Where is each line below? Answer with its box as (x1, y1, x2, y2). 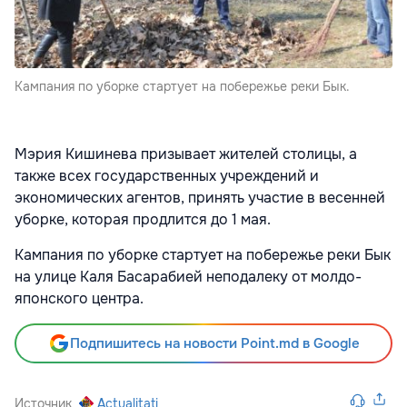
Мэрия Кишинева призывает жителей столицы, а (15, 144, 357, 164)
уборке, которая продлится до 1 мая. (15, 210, 271, 230)
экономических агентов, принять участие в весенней (15, 188, 385, 208)
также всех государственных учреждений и (15, 166, 319, 186)
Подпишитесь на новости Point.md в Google (69, 334, 360, 353)
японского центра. (15, 289, 144, 309)
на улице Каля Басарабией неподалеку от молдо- (15, 267, 362, 287)
